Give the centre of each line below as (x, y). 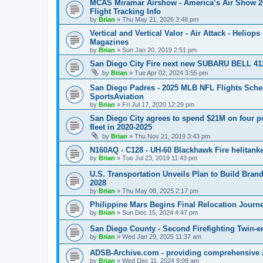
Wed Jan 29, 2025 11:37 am (162, 237)
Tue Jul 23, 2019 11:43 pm (160, 158)
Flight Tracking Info (125, 11)
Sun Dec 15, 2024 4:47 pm (160, 213)
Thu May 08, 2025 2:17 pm (160, 191)
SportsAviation (117, 97)
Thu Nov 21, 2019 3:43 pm (172, 136)
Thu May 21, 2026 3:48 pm (160, 19)
